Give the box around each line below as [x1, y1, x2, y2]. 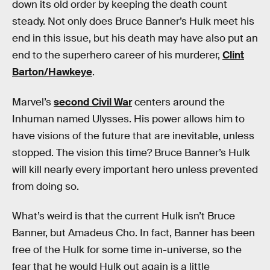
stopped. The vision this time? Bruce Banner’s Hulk [12, 146, 250, 159]
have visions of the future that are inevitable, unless [12, 129, 254, 142]
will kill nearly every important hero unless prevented [12, 163, 258, 176]
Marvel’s [12, 95, 54, 108]
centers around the [132, 95, 225, 108]
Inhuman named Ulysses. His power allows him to [12, 112, 245, 125]
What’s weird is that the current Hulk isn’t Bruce [12, 210, 235, 223]
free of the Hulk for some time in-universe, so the [12, 243, 242, 257]
